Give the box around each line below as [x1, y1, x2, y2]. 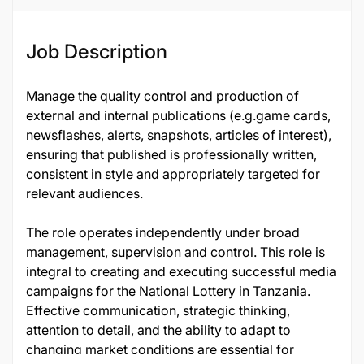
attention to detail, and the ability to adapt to [26, 322, 291, 338]
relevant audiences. [26, 185, 143, 201]
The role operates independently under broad [26, 224, 300, 240]
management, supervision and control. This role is [26, 244, 325, 260]
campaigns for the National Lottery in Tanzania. [26, 283, 310, 299]
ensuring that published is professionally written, [26, 146, 317, 162]
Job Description [26, 40, 167, 63]
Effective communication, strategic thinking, [26, 302, 290, 318]
